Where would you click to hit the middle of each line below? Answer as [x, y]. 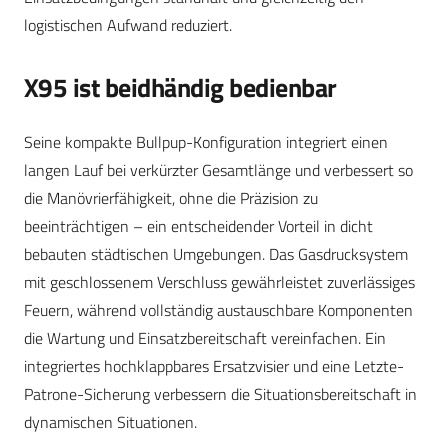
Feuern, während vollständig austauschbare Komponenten [218, 309]
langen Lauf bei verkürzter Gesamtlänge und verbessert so [218, 169]
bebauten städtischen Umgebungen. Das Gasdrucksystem [216, 253]
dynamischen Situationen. [110, 421]
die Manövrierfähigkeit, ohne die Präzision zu [171, 197]
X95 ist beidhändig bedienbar [180, 87]
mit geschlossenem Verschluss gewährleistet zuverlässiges [219, 281]
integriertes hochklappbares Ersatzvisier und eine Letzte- [214, 365]
